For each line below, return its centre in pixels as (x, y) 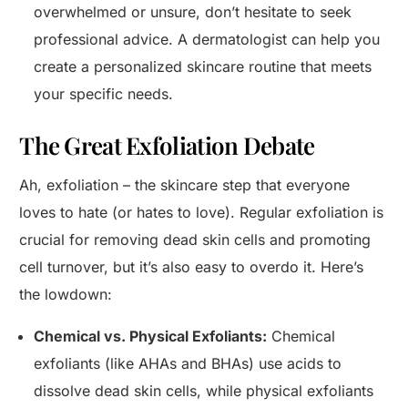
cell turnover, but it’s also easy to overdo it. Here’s (192, 267)
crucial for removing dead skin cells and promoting (195, 240)
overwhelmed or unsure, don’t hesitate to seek (193, 12)
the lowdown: (66, 295)
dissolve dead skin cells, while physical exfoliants (204, 391)
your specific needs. (104, 94)
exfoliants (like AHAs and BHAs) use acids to (188, 364)
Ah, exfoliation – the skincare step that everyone (185, 185)
